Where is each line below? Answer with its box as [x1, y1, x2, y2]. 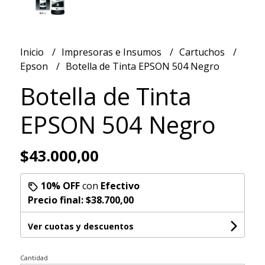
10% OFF [40, 179, 80, 192]
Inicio [20, 45, 46, 59]
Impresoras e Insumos [61, 45, 164, 59]
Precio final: [27, 193, 86, 206]
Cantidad [20, 253, 48, 262]
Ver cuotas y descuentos [27, 220, 134, 232]
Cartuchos [179, 45, 227, 59]
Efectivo [100, 179, 140, 192]
